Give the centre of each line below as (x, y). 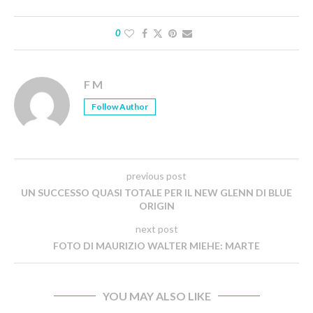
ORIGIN (156, 206)
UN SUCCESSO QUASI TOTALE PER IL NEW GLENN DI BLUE (156, 193)
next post (156, 229)
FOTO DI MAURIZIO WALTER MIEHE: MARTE (156, 246)
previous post (156, 176)
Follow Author (120, 107)
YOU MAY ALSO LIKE (156, 296)
